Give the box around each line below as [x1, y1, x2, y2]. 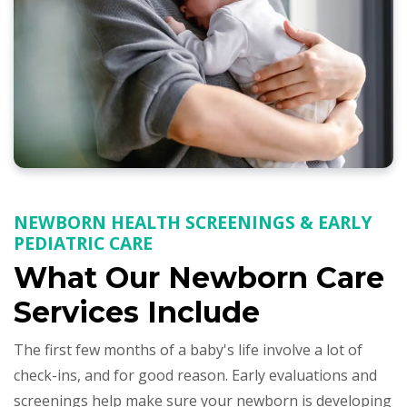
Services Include [14, 294, 260, 330]
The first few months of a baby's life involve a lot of [14, 340, 362, 360]
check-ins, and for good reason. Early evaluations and [14, 365, 377, 385]
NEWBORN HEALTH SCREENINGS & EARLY [14, 210, 372, 234]
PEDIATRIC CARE [14, 231, 153, 255]
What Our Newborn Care [14, 260, 384, 295]
